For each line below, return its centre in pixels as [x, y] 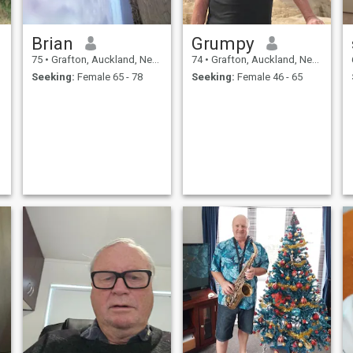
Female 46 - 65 [268, 77]
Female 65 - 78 [108, 77]
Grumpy [223, 43]
